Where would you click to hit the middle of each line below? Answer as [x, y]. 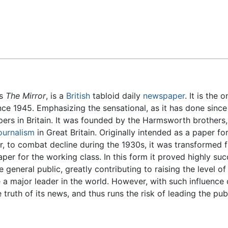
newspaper [164, 96]
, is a [56, 96]
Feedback [33, 16]
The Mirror [26, 96]
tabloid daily [117, 96]
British [78, 96]
